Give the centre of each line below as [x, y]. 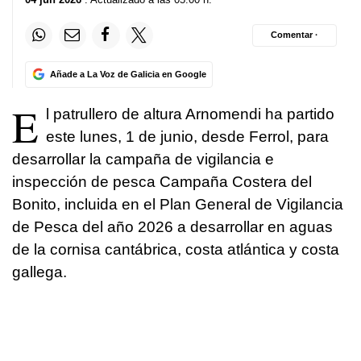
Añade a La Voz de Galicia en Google [128, 74]
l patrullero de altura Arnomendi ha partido [190, 114]
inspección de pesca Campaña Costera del [162, 181]
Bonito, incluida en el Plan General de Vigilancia [178, 204]
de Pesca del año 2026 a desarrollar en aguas [172, 226]
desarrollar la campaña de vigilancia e [143, 159]
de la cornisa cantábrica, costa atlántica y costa [176, 249]
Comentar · [295, 35]
